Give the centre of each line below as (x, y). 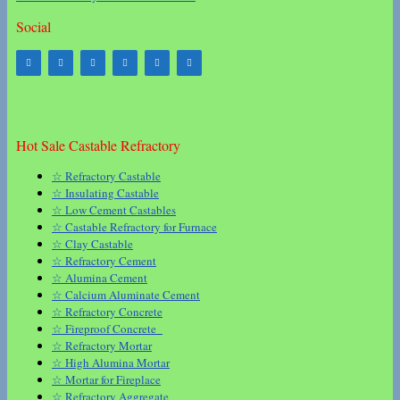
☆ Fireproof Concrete (107, 329)
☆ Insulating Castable (105, 193)
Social (33, 27)
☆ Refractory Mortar (102, 346)
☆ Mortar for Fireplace (106, 380)
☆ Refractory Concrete (107, 312)
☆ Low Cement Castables (114, 210)
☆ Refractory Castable (106, 176)
